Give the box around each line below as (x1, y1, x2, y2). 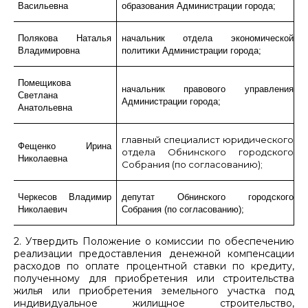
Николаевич (17, 203, 67, 214)
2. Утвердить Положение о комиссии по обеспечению (14, 234, 294, 247)
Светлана (17, 89, 58, 100)
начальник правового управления (121, 83, 294, 94)
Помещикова (17, 77, 71, 88)
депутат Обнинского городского (121, 191, 294, 202)
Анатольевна (17, 102, 72, 113)
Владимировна (17, 45, 80, 56)
